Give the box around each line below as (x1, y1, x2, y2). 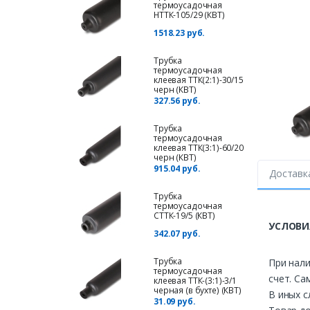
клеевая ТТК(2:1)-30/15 (154, 73, 244, 86)
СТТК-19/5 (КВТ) (154, 209, 215, 221)
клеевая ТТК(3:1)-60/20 (154, 141, 244, 154)
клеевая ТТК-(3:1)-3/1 (154, 274, 237, 286)
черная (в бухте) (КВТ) (154, 284, 241, 296)
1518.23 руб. (154, 26, 206, 39)
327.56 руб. (154, 94, 201, 107)
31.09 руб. (154, 295, 196, 307)
